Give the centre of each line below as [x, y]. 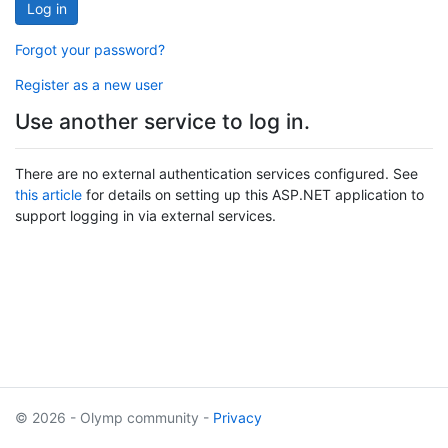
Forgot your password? [90, 49]
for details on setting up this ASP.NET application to [253, 194]
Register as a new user [89, 84]
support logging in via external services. [145, 215]
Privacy [237, 417]
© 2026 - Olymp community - [114, 417]
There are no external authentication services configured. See [216, 173]
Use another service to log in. [162, 121]
